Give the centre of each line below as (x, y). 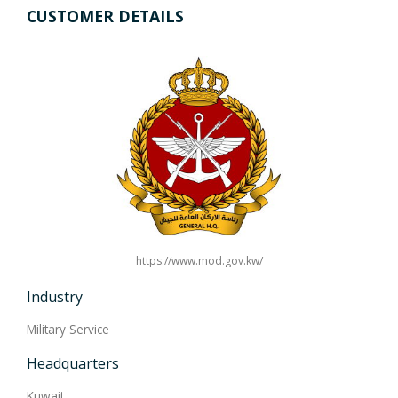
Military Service (68, 329)
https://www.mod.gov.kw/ (199, 260)
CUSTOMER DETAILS (105, 16)
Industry (55, 296)
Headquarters (73, 363)
